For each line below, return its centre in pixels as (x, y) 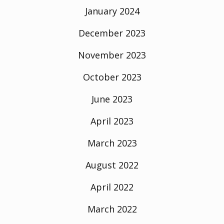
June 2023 (112, 99)
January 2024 (112, 11)
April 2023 (112, 121)
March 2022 (112, 209)
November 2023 (112, 55)
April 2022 (112, 187)
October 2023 (112, 77)
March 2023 (112, 143)
